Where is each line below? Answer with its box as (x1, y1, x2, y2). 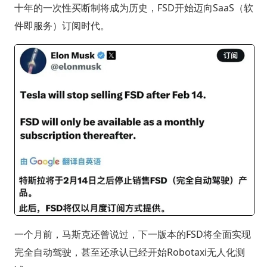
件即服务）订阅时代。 (14, 18, 110, 32)
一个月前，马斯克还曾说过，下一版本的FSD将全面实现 (14, 228, 251, 241)
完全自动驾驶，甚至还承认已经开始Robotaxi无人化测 (14, 246, 245, 259)
